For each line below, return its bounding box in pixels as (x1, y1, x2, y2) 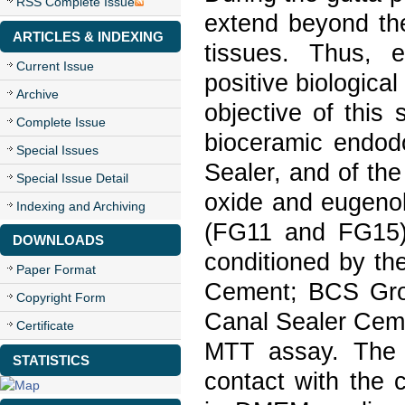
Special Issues (16, 143, 99, 157)
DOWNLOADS (13, 232, 104, 248)
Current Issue (16, 59, 94, 73)
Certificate (16, 318, 74, 333)
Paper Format (16, 262, 96, 277)
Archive (16, 87, 59, 101)
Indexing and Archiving (16, 199, 146, 213)
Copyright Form (16, 290, 106, 305)
